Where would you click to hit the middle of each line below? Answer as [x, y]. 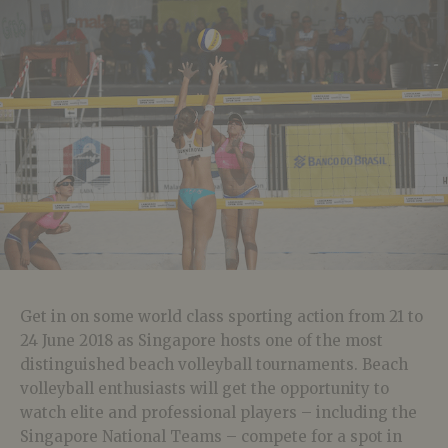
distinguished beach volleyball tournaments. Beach [214, 365]
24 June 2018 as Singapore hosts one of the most [201, 341]
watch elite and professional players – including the [218, 413]
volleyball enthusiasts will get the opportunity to [204, 389]
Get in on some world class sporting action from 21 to [221, 317]
